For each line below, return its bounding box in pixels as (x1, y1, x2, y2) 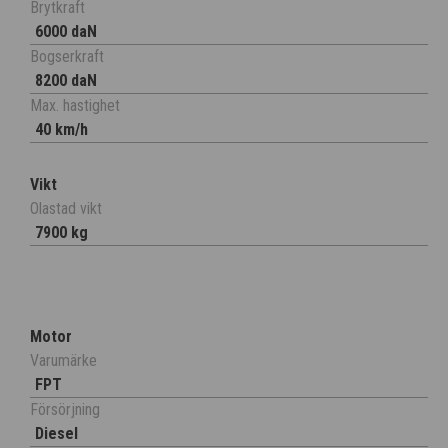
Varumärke (30, 351, 97, 371)
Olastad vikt (30, 199, 102, 219)
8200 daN (35, 71, 97, 91)
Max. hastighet (30, 96, 120, 116)
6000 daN (35, 22, 97, 42)
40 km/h (35, 120, 88, 140)
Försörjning (30, 400, 100, 420)
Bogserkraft (30, 47, 104, 67)
